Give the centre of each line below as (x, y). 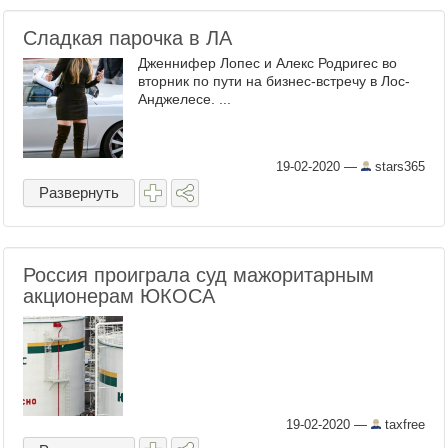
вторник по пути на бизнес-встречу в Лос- (274, 81)
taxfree (403, 424)
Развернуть (79, 192)
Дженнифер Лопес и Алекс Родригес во (267, 63)
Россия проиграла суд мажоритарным (198, 275)
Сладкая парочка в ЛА (127, 38)
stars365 (398, 166)
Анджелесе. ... (184, 99)
